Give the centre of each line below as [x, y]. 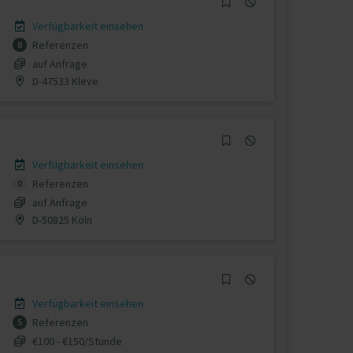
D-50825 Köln [61, 219]
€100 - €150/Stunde [77, 341]
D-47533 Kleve [64, 81]
